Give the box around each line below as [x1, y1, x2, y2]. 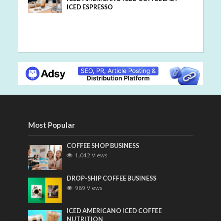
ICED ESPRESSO [67, 3, 113, 11]
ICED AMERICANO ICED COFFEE [67, 207, 162, 215]
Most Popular [28, 120, 75, 130]
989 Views [75, 184, 103, 192]
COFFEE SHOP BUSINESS [67, 142, 140, 150]
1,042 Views [75, 151, 108, 159]
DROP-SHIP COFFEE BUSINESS [67, 175, 157, 183]
